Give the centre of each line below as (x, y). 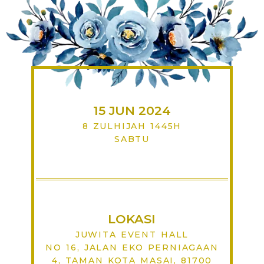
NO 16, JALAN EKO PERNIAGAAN (132, 247)
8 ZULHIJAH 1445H (132, 126)
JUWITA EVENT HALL (132, 234)
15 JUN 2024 (132, 111)
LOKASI (132, 219)
